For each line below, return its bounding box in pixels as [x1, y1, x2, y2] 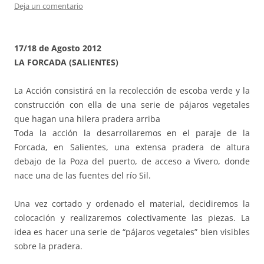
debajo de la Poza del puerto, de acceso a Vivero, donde [14, 155, 250, 167]
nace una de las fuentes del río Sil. [14, 169, 151, 181]
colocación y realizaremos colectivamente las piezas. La [14, 212, 250, 223]
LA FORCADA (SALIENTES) [14, 56, 118, 68]
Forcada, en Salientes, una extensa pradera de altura [14, 141, 250, 153]
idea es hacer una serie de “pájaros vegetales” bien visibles [14, 226, 250, 237]
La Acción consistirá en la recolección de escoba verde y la [14, 84, 250, 96]
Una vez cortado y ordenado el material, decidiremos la [14, 197, 250, 209]
